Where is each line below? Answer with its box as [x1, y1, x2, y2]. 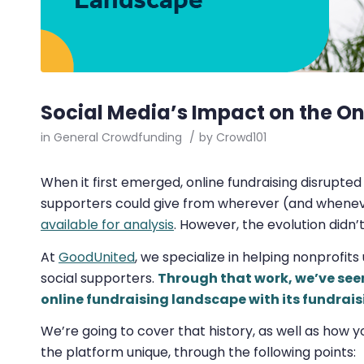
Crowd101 [216, 129, 266, 145]
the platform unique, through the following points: [41, 343, 356, 362]
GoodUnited [58, 247, 135, 266]
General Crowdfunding [54, 129, 182, 145]
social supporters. [41, 268, 158, 288]
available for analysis [41, 215, 174, 234]
